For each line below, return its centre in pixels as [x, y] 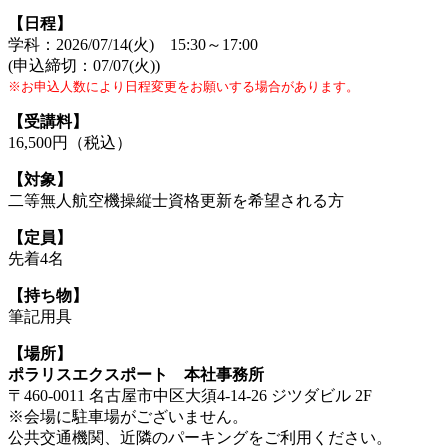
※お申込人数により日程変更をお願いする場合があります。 [183, 86]
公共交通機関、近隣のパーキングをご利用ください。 [200, 437]
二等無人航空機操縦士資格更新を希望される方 [176, 200]
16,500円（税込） [70, 142]
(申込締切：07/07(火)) [84, 65]
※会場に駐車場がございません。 [128, 416]
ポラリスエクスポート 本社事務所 [136, 374]
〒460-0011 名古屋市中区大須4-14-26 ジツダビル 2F [190, 395]
